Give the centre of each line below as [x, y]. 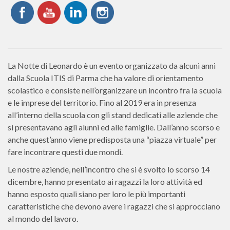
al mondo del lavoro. [43, 218]
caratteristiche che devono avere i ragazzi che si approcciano [114, 206]
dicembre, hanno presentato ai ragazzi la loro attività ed [105, 181]
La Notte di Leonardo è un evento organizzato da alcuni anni [112, 65]
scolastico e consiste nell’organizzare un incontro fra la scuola [115, 90]
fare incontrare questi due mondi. [65, 152]
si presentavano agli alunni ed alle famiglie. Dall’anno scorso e [114, 127]
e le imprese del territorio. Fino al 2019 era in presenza [102, 102]
